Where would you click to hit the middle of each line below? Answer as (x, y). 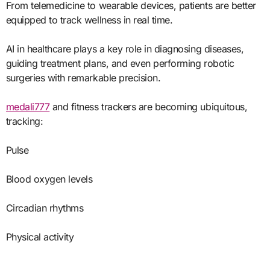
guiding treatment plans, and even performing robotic (120, 63)
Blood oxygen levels (49, 179)
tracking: (24, 121)
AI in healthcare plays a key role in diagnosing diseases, (125, 49)
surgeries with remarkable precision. (83, 77)
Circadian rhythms (45, 208)
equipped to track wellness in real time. (89, 20)
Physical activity (40, 237)
